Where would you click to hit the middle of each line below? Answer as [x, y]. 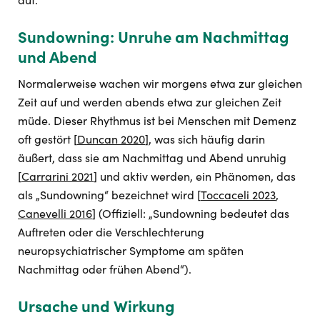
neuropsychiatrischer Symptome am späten [131, 250]
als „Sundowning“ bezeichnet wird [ [109, 195]
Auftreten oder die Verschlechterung [111, 232]
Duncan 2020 [111, 139]
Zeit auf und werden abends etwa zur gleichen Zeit [150, 102]
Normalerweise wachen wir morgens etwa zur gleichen [160, 83]
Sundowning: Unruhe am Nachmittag [154, 37]
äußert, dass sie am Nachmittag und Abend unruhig [152, 157]
